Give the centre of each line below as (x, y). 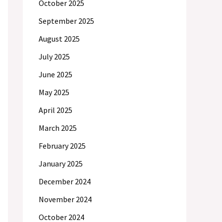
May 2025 (54, 92)
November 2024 (65, 199)
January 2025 (61, 164)
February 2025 (62, 146)
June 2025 (55, 74)
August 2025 (59, 39)
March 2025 (58, 128)
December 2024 (65, 181)
